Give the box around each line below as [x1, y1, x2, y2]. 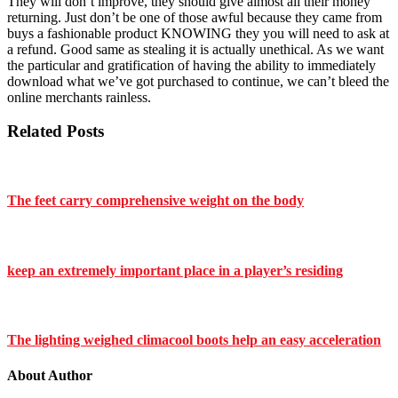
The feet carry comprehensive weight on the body [7, 193, 304, 209]
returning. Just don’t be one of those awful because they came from [7, 9, 382, 25]
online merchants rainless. [7, 89, 151, 105]
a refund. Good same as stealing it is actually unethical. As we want [7, 41, 384, 57]
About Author [7, 367, 92, 383]
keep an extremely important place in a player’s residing [7, 262, 343, 278]
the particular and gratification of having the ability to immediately [7, 57, 376, 73]
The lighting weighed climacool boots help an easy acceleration [7, 332, 381, 348]
